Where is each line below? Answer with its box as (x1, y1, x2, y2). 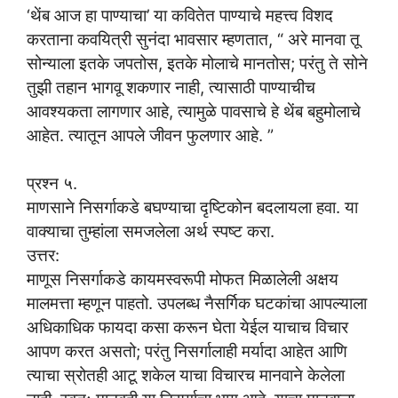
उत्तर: (27, 245, 60, 266)
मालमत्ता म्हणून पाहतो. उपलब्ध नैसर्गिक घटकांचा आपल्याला (27, 293, 367, 314)
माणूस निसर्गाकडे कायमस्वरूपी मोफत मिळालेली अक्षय (27, 269, 338, 290)
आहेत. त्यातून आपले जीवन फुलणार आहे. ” (27, 124, 274, 145)
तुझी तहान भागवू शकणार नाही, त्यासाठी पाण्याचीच (27, 76, 315, 97)
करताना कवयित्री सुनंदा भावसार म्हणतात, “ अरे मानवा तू (27, 28, 360, 49)
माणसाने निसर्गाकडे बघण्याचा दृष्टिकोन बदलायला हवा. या (27, 197, 358, 218)
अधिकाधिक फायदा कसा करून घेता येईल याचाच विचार (27, 317, 348, 338)
